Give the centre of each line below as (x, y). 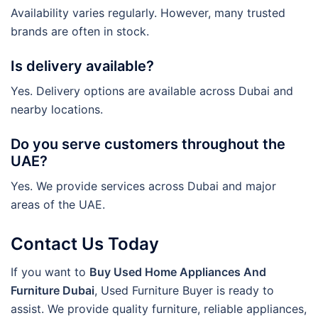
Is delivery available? (82, 66)
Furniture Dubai (53, 290)
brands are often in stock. (80, 31)
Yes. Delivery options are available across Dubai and (152, 91)
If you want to (50, 272)
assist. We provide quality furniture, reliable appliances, (159, 308)
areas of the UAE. (58, 204)
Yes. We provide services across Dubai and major (143, 186)
